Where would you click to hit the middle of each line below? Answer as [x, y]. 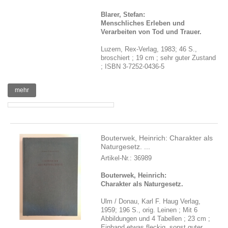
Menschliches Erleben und [143, 23]
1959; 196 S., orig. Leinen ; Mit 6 [149, 210]
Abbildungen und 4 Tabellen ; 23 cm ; [156, 219]
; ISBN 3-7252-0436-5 [133, 66]
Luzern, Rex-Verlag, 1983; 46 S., [149, 49]
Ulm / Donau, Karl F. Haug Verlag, [151, 201]
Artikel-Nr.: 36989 [126, 158]
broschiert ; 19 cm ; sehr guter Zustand [159, 58]
